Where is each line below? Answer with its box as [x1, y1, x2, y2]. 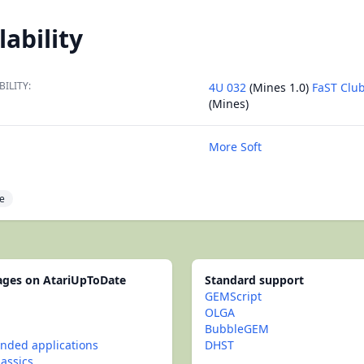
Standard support [205, 272, 304, 288]
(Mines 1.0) [246, 80, 312, 95]
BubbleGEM [205, 321, 269, 336]
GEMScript [205, 288, 262, 304]
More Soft [209, 139, 262, 154]
